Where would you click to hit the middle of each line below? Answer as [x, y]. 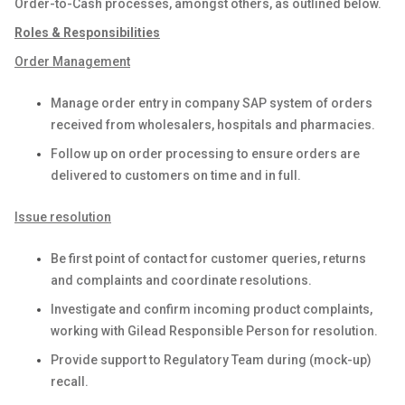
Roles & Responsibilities [87, 33]
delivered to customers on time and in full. [176, 175]
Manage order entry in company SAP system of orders [212, 103]
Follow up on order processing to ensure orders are [205, 154]
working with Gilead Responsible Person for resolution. [214, 331]
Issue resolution [63, 217]
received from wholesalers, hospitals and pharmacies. [213, 125]
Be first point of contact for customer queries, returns [208, 259]
